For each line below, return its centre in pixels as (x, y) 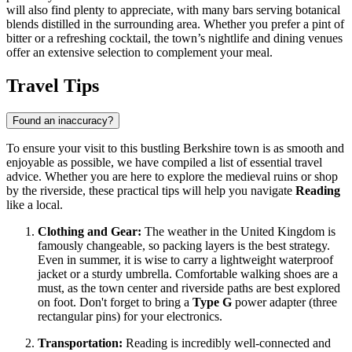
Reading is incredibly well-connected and (227, 343)
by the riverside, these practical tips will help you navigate (151, 191)
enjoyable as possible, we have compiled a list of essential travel (164, 163)
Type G (212, 302)
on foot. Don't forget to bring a (115, 302)
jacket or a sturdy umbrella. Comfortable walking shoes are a (188, 274)
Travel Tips (53, 86)
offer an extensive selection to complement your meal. (139, 53)
